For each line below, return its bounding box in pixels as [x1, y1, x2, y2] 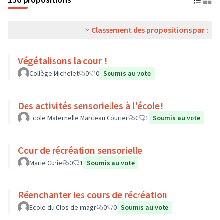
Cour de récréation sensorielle [18, 144, 142, 156]
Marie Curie [29, 158, 62, 167]
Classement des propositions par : [91, 25, 208, 35]
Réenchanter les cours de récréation [18, 189, 167, 201]
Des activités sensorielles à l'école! [18, 99, 163, 111]
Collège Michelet [29, 69, 79, 78]
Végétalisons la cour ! [18, 55, 107, 67]
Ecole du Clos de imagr [29, 203, 96, 212]
